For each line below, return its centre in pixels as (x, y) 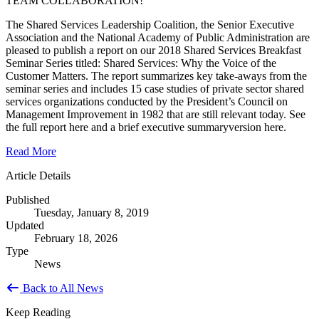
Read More (31, 152)
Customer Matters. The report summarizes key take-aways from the (156, 76)
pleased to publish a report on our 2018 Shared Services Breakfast (153, 51)
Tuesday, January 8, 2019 (91, 213)
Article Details (38, 176)
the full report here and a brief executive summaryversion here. (146, 127)
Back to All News (62, 288)
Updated (25, 226)
